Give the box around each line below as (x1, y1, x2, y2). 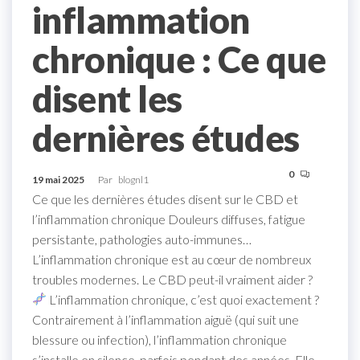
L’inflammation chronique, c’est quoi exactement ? (47, 291, 320, 307)
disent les (32, 76, 182, 121)
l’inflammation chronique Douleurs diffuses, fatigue (32, 211, 305, 227)
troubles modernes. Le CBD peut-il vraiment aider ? (32, 271, 313, 287)
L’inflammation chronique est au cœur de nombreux (32, 251, 311, 267)
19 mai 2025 (32, 173, 86, 186)
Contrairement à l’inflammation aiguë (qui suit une (32, 311, 299, 327)
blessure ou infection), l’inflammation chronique (32, 331, 287, 347)
